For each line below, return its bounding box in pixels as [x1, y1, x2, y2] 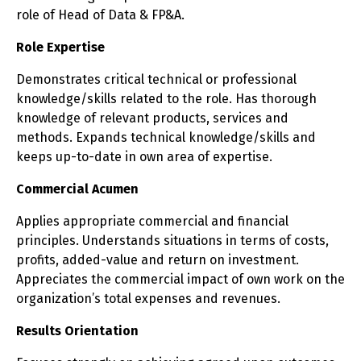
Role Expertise [16, 39, 105, 55]
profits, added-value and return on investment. [16, 252, 299, 268]
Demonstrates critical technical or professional [16, 72, 297, 87]
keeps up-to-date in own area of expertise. [16, 149, 272, 164]
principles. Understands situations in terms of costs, [16, 233, 329, 248]
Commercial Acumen [16, 181, 139, 197]
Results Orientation [16, 323, 139, 338]
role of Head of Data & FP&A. [16, 7, 185, 23]
